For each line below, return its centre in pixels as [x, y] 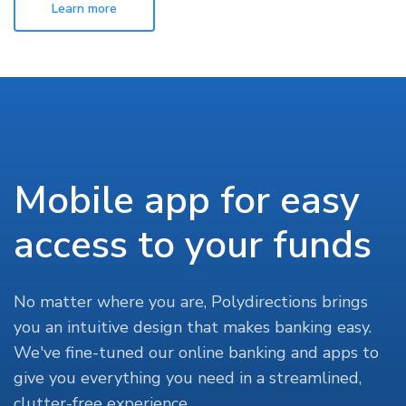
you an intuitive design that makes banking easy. [193, 328]
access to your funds [193, 246]
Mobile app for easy [187, 201]
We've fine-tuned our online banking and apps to [196, 353]
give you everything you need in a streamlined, [188, 378]
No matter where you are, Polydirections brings [191, 302]
